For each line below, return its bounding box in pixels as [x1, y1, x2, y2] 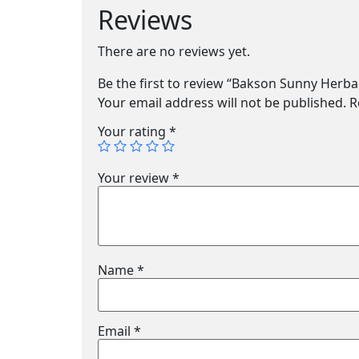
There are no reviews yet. [98, 42, 250, 60]
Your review [98, 168, 172, 187]
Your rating [98, 122, 169, 140]
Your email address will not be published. [98, 93, 346, 111]
